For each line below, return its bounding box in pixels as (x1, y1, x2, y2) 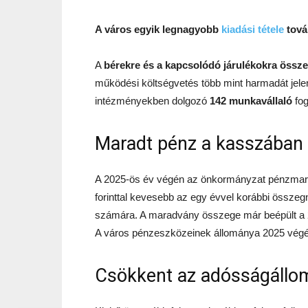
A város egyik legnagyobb (95, 23, 221, 35)
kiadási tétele (221, 23, 284, 35)
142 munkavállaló (210, 95, 292, 107)
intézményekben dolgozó (95, 95, 210, 107)
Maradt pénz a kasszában (95, 133, 303, 155)
